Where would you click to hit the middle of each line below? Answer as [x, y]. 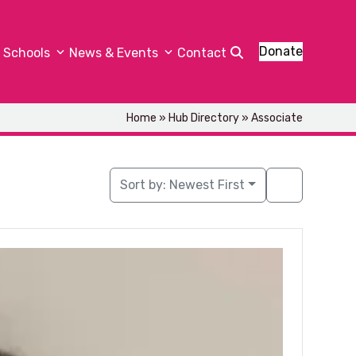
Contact [201, 53]
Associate [277, 118]
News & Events [115, 53]
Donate [281, 51]
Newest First [207, 185]
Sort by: [145, 185]
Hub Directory [203, 118]
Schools [28, 53]
